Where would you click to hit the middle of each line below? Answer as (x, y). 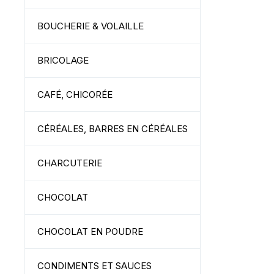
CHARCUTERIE (70, 163)
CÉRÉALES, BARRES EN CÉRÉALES (113, 129)
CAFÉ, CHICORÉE (75, 94)
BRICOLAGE (63, 60)
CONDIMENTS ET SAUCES (94, 266)
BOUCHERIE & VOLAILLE (91, 26)
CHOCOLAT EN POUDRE (90, 231)
